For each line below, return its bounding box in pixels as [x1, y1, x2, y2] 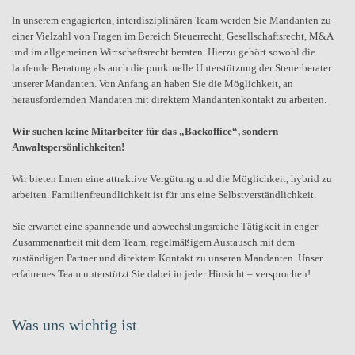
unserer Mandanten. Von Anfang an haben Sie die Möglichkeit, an [12, 78, 293, 90]
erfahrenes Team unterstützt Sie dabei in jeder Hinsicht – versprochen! [12, 268, 313, 280]
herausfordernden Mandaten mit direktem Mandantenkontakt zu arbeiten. [12, 94, 326, 105]
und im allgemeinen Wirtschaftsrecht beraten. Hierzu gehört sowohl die [12, 46, 315, 58]
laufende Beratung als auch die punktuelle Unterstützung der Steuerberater [12, 62, 331, 74]
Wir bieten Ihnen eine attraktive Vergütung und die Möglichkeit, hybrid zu [12, 173, 332, 185]
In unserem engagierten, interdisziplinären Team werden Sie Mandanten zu [12, 14, 331, 26]
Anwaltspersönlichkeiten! [12, 141, 124, 153]
